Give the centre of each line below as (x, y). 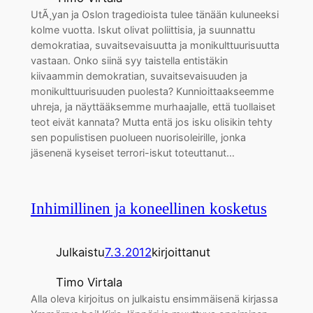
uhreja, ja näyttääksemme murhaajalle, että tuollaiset (153, 107)
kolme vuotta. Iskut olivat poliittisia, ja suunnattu (143, 30)
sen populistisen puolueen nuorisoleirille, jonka (138, 138)
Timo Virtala (89, 283)
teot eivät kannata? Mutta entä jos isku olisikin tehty (151, 122)
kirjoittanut (181, 253)
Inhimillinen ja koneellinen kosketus (148, 209)
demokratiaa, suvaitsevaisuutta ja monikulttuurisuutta (155, 45)
